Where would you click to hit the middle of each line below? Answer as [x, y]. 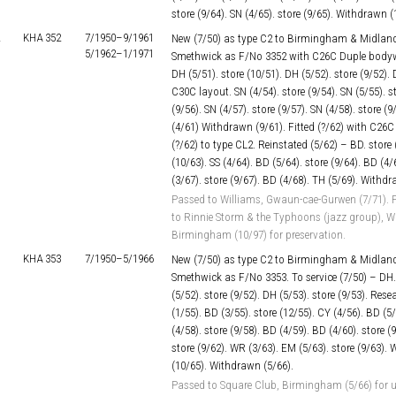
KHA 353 [42, 259]
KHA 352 [42, 38]
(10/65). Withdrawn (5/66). [232, 366]
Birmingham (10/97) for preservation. [259, 235]
